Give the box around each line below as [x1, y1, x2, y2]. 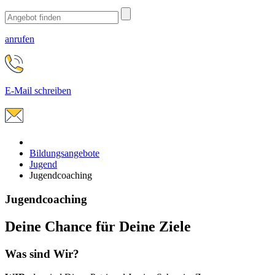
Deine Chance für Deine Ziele [5, 218, 191, 234]
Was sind [5, 247, 53, 260]
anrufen [5, 34, 34, 44]
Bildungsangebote [29, 148, 99, 158]
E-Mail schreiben [5, 85, 71, 96]
